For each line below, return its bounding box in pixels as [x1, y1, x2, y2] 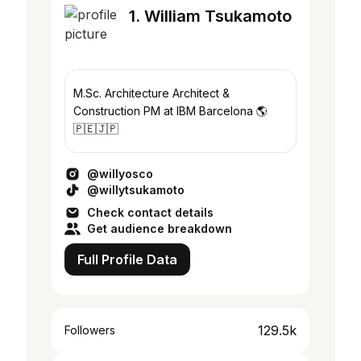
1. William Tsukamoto [129, 6, 292, 26]
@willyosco [87, 167, 153, 180]
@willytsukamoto [87, 183, 185, 197]
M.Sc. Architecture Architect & [73, 86, 172, 100]
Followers [64, 323, 115, 337]
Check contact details [87, 205, 214, 219]
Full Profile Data [77, 251, 177, 268]
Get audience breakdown [87, 222, 232, 235]
